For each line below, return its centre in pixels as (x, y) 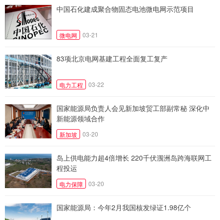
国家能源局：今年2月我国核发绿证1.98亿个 (124, 207)
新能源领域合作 (81, 118)
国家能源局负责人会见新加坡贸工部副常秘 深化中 (133, 108)
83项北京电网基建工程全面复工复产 (112, 58)
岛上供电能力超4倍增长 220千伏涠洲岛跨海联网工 (134, 157)
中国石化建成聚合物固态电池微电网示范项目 (125, 9)
